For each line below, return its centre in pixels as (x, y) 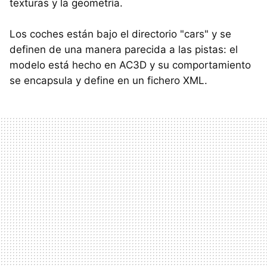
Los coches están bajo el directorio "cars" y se (120, 34)
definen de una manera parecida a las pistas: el (124, 50)
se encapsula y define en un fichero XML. (108, 81)
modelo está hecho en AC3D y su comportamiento (130, 65)
